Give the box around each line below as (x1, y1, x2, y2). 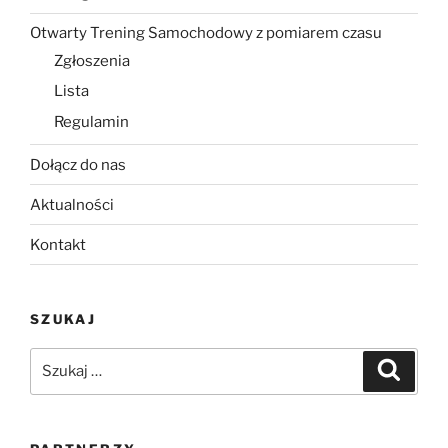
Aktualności (30, 195, 114, 214)
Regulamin (54, 112, 129, 131)
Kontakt (30, 235, 86, 254)
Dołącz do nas (30, 155, 126, 174)
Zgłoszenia (54, 51, 130, 70)
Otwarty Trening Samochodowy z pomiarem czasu (30, 24, 382, 43)
